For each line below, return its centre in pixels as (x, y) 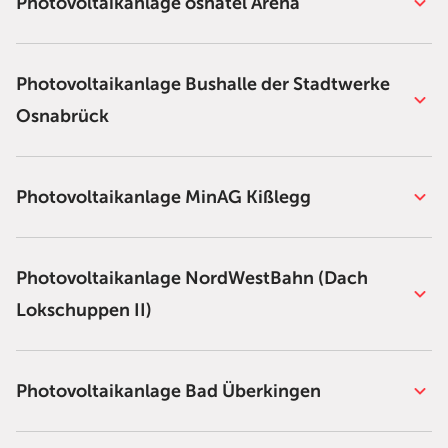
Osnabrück (62, 116)
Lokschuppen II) (84, 310)
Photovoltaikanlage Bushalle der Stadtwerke (203, 84)
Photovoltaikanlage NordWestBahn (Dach (192, 278)
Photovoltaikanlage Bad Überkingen (168, 391)
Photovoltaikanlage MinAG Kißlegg (163, 197)
